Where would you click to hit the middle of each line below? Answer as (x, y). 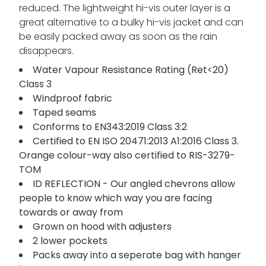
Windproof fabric (72, 99)
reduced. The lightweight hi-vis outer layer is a (125, 8)
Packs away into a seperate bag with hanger (137, 255)
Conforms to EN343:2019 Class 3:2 (110, 127)
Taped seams (64, 113)
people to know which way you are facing (115, 198)
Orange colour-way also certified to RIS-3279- (127, 156)
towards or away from (71, 213)
